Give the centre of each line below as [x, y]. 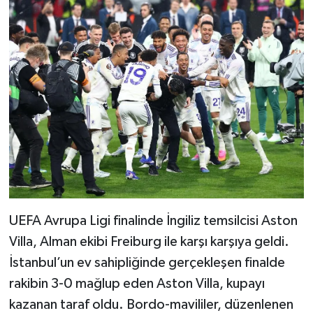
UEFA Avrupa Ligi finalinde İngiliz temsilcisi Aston [153, 220]
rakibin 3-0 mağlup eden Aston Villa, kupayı [137, 283]
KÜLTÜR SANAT [81, 104]
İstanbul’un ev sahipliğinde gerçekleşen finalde [147, 262]
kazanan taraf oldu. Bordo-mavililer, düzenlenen [151, 304]
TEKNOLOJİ [70, 32]
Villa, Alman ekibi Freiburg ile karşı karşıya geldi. [149, 241]
